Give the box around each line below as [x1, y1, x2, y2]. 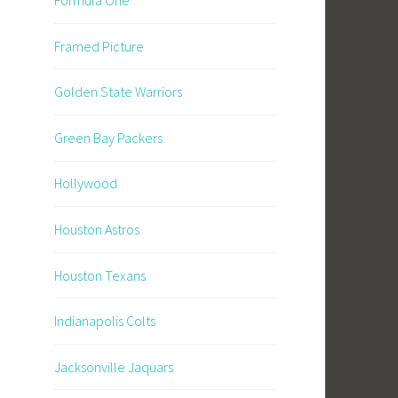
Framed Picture [54, 36, 144, 55]
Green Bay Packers [54, 128, 163, 147]
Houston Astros [54, 219, 139, 238]
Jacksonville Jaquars [54, 357, 173, 376]
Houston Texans [54, 266, 146, 284]
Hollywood [54, 174, 117, 193]
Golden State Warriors [54, 83, 182, 101]
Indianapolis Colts [54, 312, 155, 330]
